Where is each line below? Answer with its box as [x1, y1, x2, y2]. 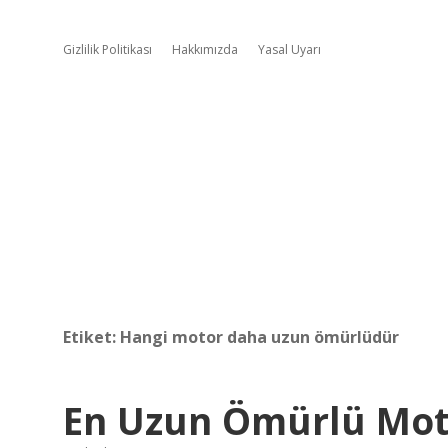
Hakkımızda [172, 41, 238, 58]
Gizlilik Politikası [63, 41, 152, 58]
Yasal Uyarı [258, 41, 321, 58]
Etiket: [63, 326, 120, 348]
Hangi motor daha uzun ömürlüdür [120, 326, 399, 348]
